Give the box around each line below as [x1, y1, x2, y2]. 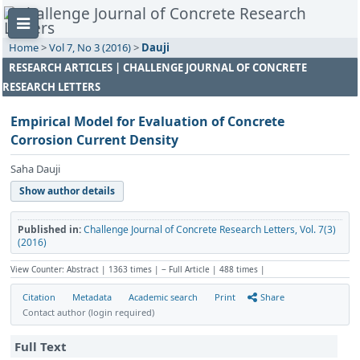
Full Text [14, 337, 67, 354]
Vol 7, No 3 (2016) [49, 40, 131, 55]
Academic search [129, 291, 198, 304]
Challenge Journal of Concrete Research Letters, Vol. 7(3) [84, 223, 336, 237]
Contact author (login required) [22, 306, 154, 319]
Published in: [18, 223, 81, 237]
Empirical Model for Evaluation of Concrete [10, 112, 284, 131]
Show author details [19, 184, 115, 198]
